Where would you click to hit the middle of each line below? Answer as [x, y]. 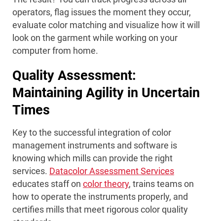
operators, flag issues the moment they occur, [102, 12]
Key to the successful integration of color [92, 133]
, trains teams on [161, 184]
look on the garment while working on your [95, 38]
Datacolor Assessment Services [112, 171]
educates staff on [48, 184]
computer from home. [55, 51]
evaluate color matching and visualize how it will [106, 25]
